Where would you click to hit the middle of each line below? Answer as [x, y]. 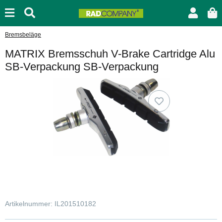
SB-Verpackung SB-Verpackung [82, 67]
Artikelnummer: [30, 203]
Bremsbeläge [23, 34]
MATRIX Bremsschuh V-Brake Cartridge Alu [110, 54]
